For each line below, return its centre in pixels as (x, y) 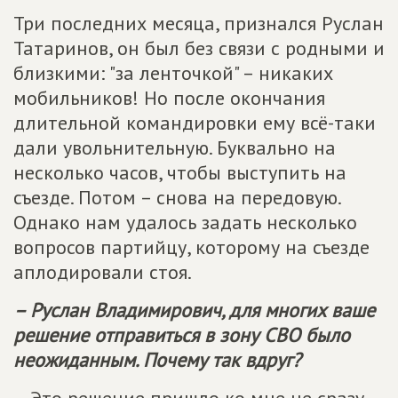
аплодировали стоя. (103, 272)
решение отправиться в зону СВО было (182, 335)
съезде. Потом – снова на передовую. (177, 197)
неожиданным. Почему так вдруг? (157, 360)
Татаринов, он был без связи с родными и (199, 48)
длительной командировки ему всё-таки (195, 123)
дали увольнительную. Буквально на (175, 147)
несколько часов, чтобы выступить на (180, 172)
